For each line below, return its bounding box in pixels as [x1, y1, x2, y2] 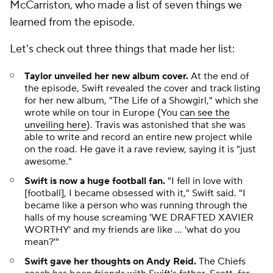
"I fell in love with [168, 175, 243, 187]
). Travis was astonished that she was [87, 119, 246, 131]
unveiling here [24, 119, 87, 131]
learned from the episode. [10, 15, 137, 29]
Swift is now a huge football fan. [24, 175, 168, 187]
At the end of [191, 70, 249, 82]
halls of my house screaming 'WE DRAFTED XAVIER [24, 211, 253, 224]
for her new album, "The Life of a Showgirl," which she [24, 94, 258, 107]
